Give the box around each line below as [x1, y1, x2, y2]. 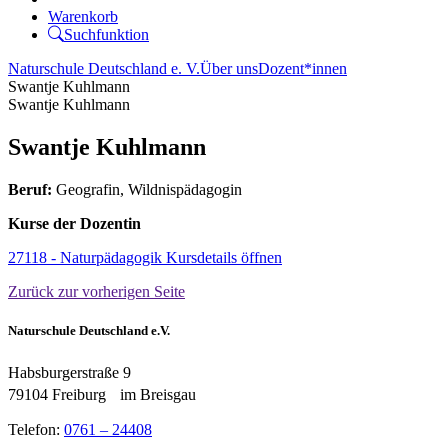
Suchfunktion [64, 26, 149, 43]
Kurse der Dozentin [8, 214, 141, 232]
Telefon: [8, 421, 64, 439]
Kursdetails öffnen [166, 248, 282, 266]
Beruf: [8, 180, 52, 198]
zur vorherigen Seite [58, 282, 185, 300]
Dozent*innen [258, 60, 347, 77]
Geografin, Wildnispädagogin [52, 180, 242, 198]
